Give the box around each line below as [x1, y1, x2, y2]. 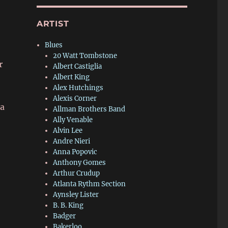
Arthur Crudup [53, 169, 100, 178]
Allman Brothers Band [53, 105, 126, 113]
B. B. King [53, 201, 84, 210]
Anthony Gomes [53, 158, 106, 167]
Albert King [53, 73, 90, 81]
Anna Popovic [53, 148, 98, 156]
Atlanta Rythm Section [53, 180, 126, 188]
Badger [53, 212, 76, 220]
